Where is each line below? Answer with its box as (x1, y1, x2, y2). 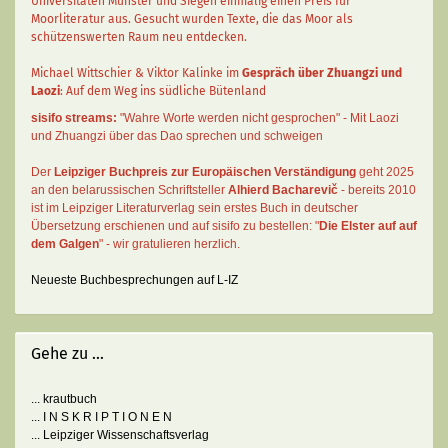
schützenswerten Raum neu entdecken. (31, 30, 247, 44)
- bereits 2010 (338, 183, 416, 197)
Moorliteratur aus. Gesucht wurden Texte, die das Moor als (31, 12, 353, 26)
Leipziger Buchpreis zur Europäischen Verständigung (54, 165, 356, 179)
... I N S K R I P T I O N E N (31, 410, 172, 424)
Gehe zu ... (31, 344, 104, 363)
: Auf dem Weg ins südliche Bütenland (60, 84, 266, 98)
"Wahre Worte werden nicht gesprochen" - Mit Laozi (120, 111, 399, 125)
